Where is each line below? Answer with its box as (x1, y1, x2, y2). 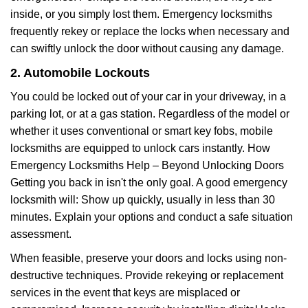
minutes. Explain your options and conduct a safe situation (10, 211, 293, 223)
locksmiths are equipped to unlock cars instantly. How (10, 142, 270, 154)
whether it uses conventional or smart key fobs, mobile (10, 125, 273, 137)
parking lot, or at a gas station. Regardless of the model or (10, 108, 289, 120)
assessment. (10, 228, 71, 240)
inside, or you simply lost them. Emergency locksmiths (10, 8, 272, 20)
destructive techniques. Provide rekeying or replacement (10, 269, 283, 281)
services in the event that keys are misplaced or (10, 287, 240, 298)
